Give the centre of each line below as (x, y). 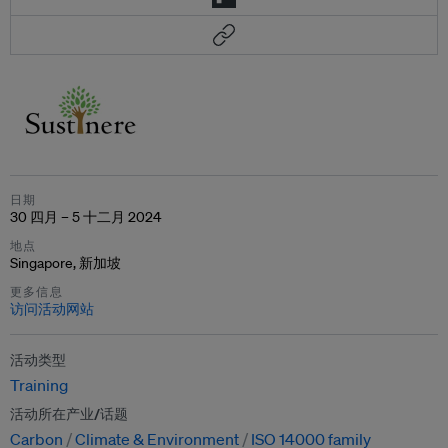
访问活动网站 (52, 309)
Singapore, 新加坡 (65, 263)
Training (39, 385)
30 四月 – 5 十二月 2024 (85, 217)
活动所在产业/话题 (69, 414)
